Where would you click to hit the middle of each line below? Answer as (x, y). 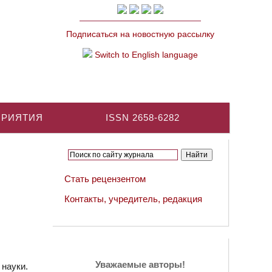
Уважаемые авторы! (140, 264)
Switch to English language (145, 55)
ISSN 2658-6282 (143, 117)
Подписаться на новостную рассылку (140, 34)
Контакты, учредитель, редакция (133, 199)
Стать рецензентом (105, 179)
